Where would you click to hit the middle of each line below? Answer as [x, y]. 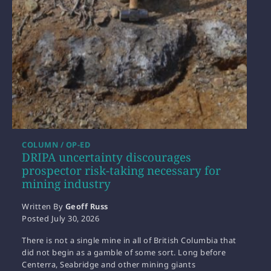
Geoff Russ [87, 207]
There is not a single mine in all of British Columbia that [129, 240]
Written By [44, 207]
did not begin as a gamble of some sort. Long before [124, 253]
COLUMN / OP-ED [56, 145]
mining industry [66, 184]
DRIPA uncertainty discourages [106, 158]
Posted [37, 219]
